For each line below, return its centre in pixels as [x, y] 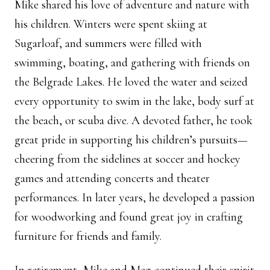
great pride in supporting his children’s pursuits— [131, 140]
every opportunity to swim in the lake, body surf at [134, 101]
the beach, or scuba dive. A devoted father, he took [133, 121]
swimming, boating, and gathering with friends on [132, 63]
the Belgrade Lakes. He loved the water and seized [131, 82]
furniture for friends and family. [88, 236]
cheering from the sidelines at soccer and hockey [127, 159]
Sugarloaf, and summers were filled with [108, 43]
